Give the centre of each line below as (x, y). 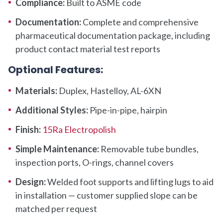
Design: (31, 181)
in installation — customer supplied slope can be (107, 195)
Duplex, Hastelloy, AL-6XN (109, 90)
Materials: (36, 90)
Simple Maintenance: (57, 149)
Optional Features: (56, 69)
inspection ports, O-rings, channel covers (95, 162)
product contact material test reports (88, 49)
